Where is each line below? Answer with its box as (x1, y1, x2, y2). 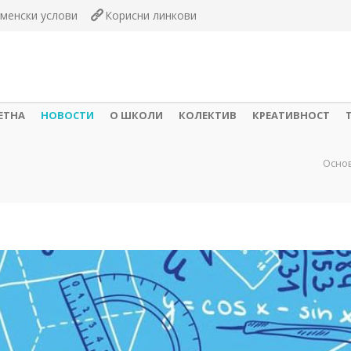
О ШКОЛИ (110, 108, 163, 122)
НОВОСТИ (41, 108, 94, 122)
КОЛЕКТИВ (179, 108, 237, 122)
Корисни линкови (105, 8, 197, 23)
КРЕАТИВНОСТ (252, 108, 330, 122)
